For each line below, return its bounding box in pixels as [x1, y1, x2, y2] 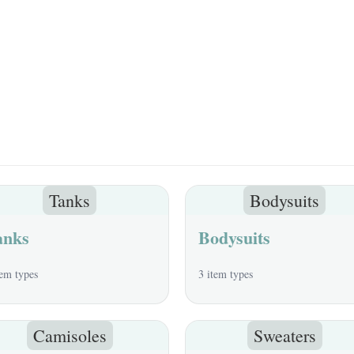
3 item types [198, 266, 253, 281]
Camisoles [32, 324, 107, 347]
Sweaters [253, 324, 316, 347]
